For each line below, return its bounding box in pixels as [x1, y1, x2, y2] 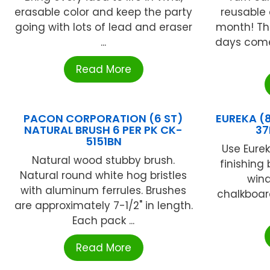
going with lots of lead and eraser [14, 20, 192, 35]
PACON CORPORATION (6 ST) [24, 111, 184, 127]
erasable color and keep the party [14, 5, 193, 20]
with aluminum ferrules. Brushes [20, 183, 187, 198]
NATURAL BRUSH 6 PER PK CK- [24, 122, 183, 138]
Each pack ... [72, 213, 135, 228]
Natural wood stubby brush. [32, 153, 175, 168]
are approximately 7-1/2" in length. [14, 198, 193, 213]
